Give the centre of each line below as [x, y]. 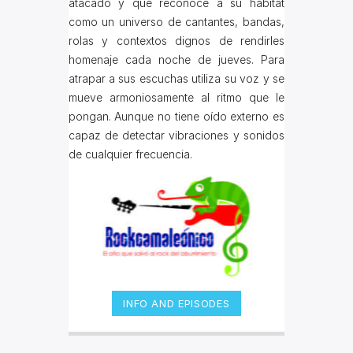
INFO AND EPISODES [176, 304]
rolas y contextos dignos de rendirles [176, 41]
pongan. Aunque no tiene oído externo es [176, 117]
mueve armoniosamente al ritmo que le [176, 98]
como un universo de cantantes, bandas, [176, 22]
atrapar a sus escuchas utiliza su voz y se [176, 79]
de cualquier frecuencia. [130, 154]
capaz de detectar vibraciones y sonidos [176, 136]
